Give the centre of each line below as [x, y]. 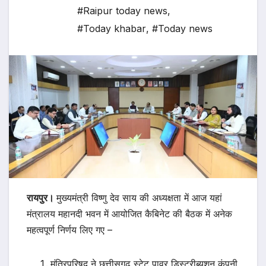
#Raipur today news [122, 11]
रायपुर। [42, 198]
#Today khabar [112, 29]
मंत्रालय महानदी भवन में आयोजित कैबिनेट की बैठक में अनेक [129, 214]
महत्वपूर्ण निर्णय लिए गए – [69, 230]
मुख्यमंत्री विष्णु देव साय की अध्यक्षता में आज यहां [139, 198]
